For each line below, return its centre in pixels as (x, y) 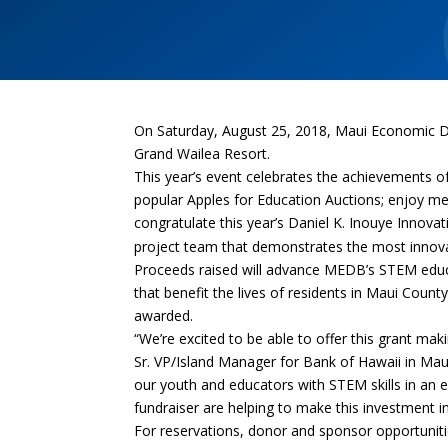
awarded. (164, 315)
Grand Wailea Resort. (202, 153)
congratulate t (180, 222)
